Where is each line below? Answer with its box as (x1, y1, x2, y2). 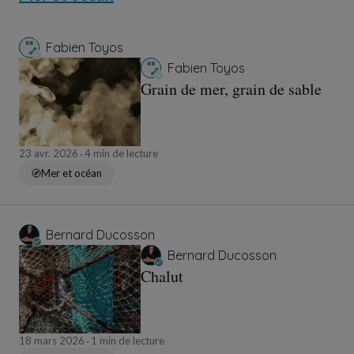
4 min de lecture (82, 147, 158, 160)
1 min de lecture (88, 334, 164, 348)
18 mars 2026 (19, 334, 87, 348)
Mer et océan (41, 167, 102, 180)
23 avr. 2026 (19, 147, 81, 160)
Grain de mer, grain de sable (141, 78, 322, 100)
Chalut (141, 265, 183, 288)
